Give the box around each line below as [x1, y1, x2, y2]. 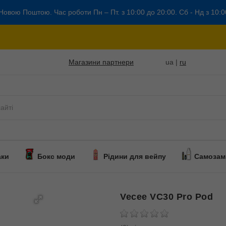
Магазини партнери [68, 58, 134, 66]
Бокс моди [37, 152, 75, 160]
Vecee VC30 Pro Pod [120, 192, 213, 202]
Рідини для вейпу [103, 152, 166, 160]
